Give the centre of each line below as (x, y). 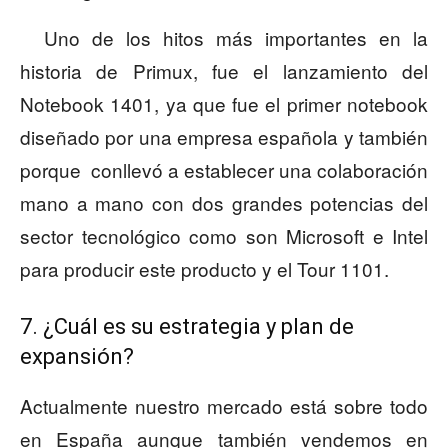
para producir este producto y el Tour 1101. (204, 269)
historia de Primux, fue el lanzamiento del (224, 71)
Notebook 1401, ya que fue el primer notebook (224, 104)
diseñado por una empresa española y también (224, 137)
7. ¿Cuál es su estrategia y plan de (187, 327)
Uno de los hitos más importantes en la (224, 38)
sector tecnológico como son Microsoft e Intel (224, 236)
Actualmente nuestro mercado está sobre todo (224, 406)
